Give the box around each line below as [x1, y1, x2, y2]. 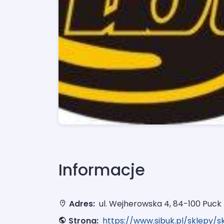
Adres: [69, 198, 95, 210]
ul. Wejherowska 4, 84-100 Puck [99, 198, 221, 210]
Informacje [58, 158, 145, 181]
